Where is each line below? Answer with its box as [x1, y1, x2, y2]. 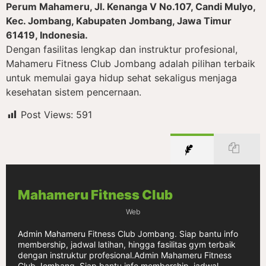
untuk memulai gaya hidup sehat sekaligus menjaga [6, 71, 237, 84]
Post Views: [21, 109, 73, 121]
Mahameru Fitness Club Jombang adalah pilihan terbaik [6, 57, 255, 69]
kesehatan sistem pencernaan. [6, 85, 141, 98]
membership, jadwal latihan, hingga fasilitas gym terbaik [18, 239, 236, 250]
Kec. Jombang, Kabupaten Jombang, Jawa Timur [6, 14, 232, 27]
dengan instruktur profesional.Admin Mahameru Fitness [18, 250, 232, 261]
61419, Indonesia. [6, 28, 88, 41]
